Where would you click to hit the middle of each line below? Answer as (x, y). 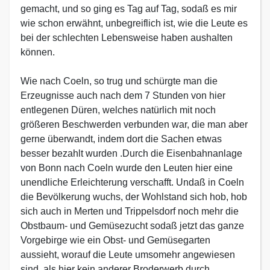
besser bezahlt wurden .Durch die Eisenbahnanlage (131, 153)
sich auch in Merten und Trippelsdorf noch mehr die (130, 211)
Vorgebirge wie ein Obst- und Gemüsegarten (115, 240)
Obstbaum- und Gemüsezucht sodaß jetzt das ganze (132, 226)
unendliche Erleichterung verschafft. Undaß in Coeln (132, 182)
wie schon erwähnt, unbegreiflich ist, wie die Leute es (134, 23)
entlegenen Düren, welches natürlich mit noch (118, 110)
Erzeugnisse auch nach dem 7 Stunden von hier (123, 96)
